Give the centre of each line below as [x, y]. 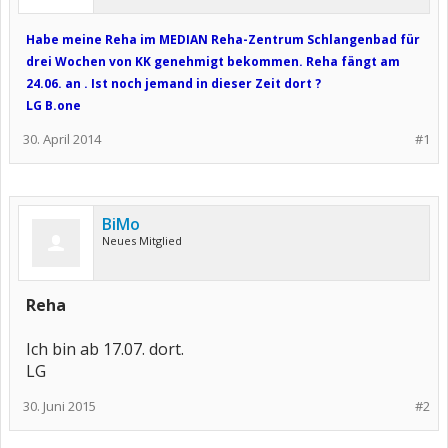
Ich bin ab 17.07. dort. [105, 349]
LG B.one [53, 105]
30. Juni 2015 [59, 406]
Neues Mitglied [142, 240]
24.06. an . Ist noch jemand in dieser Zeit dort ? [173, 83]
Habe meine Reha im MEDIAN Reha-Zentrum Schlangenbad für [223, 39]
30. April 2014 [62, 139]
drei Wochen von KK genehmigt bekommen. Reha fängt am [213, 61]
